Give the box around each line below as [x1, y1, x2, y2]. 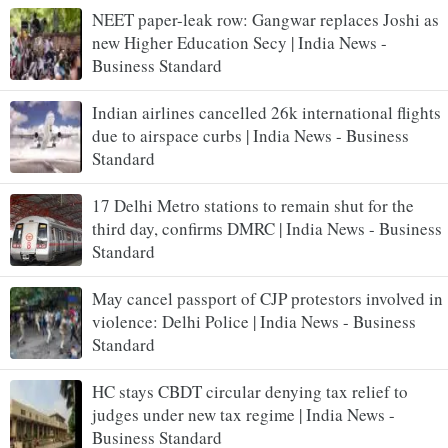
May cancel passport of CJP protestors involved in [92, 286, 443, 310]
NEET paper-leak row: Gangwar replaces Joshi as [92, 7, 439, 31]
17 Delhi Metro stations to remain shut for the [92, 193, 414, 217]
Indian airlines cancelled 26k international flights [92, 100, 441, 124]
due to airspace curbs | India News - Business [92, 123, 409, 147]
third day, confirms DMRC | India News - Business [92, 216, 442, 240]
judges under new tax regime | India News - [92, 402, 395, 426]
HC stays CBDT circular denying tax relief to [92, 379, 408, 403]
